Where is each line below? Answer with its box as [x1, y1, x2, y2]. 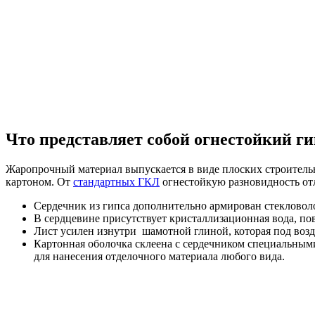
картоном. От [6, 175, 73, 188]
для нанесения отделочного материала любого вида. [34, 250, 285, 262]
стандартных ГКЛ [73, 175, 160, 188]
